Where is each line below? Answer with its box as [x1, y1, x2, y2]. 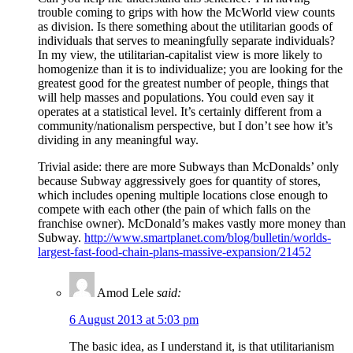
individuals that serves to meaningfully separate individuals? [38, 33, 335, 47]
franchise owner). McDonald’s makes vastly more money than [38, 216, 346, 230]
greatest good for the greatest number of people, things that [38, 76, 329, 90]
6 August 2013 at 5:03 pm [69, 312, 199, 326]
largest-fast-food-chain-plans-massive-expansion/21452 [38, 244, 311, 258]
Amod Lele [97, 285, 154, 299]
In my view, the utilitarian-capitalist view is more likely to [38, 47, 322, 61]
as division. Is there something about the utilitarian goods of [38, 19, 333, 33]
